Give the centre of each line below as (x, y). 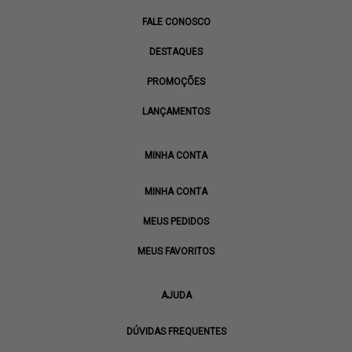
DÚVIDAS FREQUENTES (176, 332)
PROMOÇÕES (176, 82)
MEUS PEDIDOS (176, 222)
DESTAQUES (176, 52)
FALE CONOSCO (176, 22)
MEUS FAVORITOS (176, 251)
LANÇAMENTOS (176, 112)
